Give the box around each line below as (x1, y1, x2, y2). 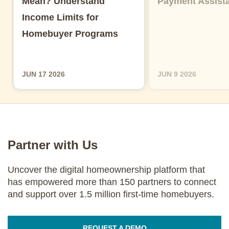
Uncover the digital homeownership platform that (8, 164, 205, 175)
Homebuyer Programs (22, 28, 118, 39)
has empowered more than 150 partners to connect (8, 176, 216, 187)
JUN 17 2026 (22, 70, 65, 78)
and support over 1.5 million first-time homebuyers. (8, 189, 214, 199)
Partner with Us (8, 138, 98, 152)
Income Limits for (22, 12, 99, 22)
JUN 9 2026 (157, 70, 196, 78)
